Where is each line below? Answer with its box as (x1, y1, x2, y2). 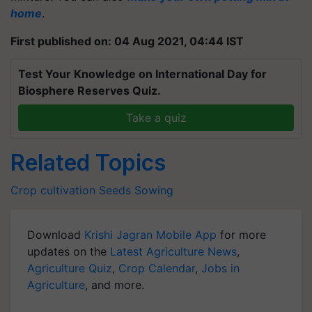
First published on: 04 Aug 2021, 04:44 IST (10, 33, 244, 48)
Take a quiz (125, 110, 187, 125)
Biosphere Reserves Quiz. (18, 83, 161, 97)
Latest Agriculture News (110, 244, 237, 258)
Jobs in (201, 260, 240, 275)
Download (27, 227, 84, 242)
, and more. (85, 277, 144, 292)
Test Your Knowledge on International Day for (18, 66, 267, 81)
